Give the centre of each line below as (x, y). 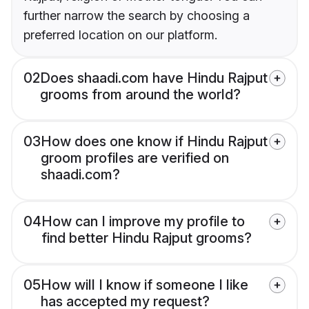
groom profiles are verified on (135, 158)
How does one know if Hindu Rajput (154, 142)
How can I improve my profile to (143, 222)
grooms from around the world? (140, 95)
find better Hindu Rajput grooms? (147, 238)
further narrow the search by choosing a (137, 16)
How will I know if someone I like (144, 285)
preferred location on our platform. (120, 35)
